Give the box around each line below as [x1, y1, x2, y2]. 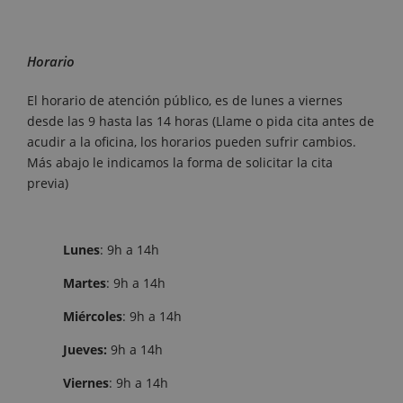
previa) [27, 175, 68, 193]
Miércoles [63, 308, 122, 326]
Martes [63, 274, 106, 292]
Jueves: [63, 341, 107, 359]
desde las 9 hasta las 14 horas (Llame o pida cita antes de [27, 112, 374, 130]
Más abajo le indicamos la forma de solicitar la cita [27, 154, 333, 172]
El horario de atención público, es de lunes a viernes [27, 92, 343, 110]
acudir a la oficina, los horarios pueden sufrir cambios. [27, 133, 356, 151]
